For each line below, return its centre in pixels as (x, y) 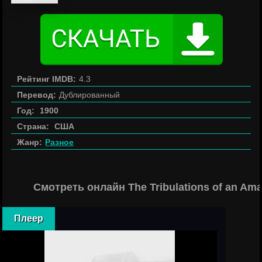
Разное (60, 142)
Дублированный (90, 95)
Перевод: (37, 95)
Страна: (33, 126)
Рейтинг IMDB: (47, 79)
